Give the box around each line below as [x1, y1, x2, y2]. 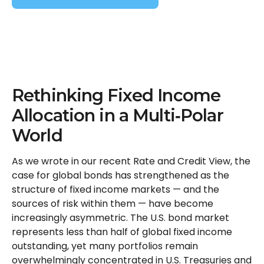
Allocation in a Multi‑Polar [12, 105, 223, 126]
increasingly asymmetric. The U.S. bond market [12, 211, 229, 225]
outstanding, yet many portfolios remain [12, 239, 198, 253]
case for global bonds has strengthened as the [12, 169, 229, 182]
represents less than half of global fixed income [12, 225, 232, 239]
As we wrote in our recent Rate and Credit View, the [12, 154, 250, 168]
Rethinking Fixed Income [12, 85, 221, 105]
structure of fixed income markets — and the [12, 183, 219, 196]
